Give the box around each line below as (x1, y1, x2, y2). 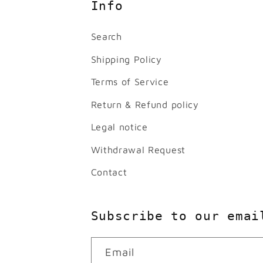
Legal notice (90, 121, 148, 133)
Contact (90, 166, 127, 178)
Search (90, 31, 122, 42)
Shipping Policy (90, 53, 162, 65)
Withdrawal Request (90, 143, 186, 155)
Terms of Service (90, 76, 169, 87)
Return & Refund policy (90, 98, 199, 110)
